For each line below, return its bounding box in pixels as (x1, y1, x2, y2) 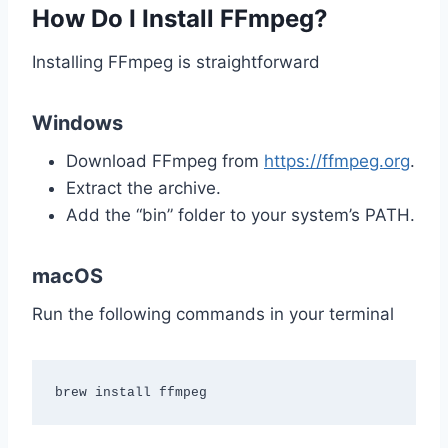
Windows (32, 111, 123, 136)
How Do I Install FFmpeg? (32, 4, 328, 34)
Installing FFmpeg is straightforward (32, 52, 320, 73)
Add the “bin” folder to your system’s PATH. (66, 205, 415, 226)
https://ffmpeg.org (264, 151, 410, 172)
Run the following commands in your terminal (32, 304, 394, 325)
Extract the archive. (66, 178, 221, 199)
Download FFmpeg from (66, 151, 264, 172)
